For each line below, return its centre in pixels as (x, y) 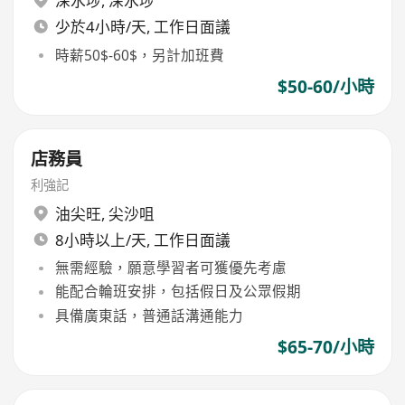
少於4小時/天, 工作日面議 (142, 27)
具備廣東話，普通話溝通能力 (149, 315)
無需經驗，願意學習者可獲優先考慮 (170, 268)
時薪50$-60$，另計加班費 (139, 55)
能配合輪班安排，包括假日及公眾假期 (178, 292)
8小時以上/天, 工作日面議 (142, 240)
